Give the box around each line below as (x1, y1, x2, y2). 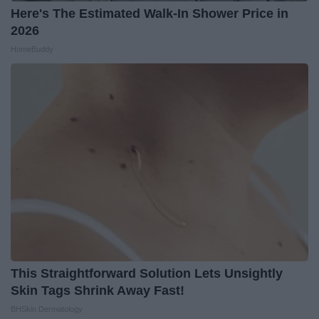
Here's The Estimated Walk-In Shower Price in (11, 6, 288, 21)
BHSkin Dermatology (11, 304, 83, 313)
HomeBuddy (11, 44, 53, 53)
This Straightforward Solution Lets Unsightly (11, 266, 283, 281)
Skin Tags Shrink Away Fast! (11, 283, 184, 298)
